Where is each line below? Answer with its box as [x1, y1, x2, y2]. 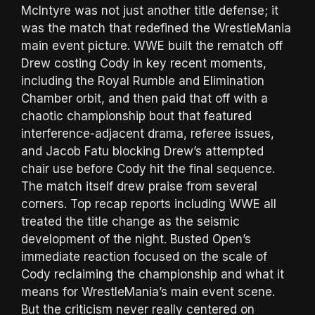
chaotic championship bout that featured [21, 108, 252, 123]
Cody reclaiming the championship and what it [21, 266, 284, 281]
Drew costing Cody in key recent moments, [21, 56, 266, 70]
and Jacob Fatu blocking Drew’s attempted [21, 143, 264, 158]
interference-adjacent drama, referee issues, [21, 126, 274, 141]
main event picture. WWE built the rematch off [21, 38, 283, 53]
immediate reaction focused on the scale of [21, 249, 267, 264]
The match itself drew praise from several [21, 179, 257, 193]
